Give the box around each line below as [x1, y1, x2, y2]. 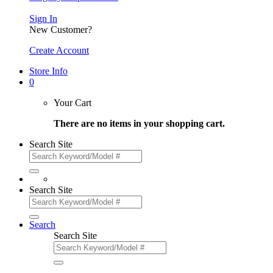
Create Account [29, 45, 89, 56]
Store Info [29, 66, 68, 77]
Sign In [29, 13, 57, 24]
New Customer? [29, 24, 92, 35]
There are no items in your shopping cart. [54, 118, 225, 129]
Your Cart [54, 97, 91, 108]
